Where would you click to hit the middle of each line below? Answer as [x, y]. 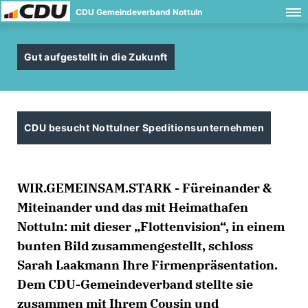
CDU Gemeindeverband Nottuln [139, 12]
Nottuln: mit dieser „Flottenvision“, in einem [151, 227]
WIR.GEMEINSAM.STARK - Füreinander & [144, 188]
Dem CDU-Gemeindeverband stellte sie [135, 284]
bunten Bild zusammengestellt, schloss [135, 246]
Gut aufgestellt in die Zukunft [96, 57]
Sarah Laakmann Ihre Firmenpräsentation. [147, 265]
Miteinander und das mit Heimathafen [133, 207]
